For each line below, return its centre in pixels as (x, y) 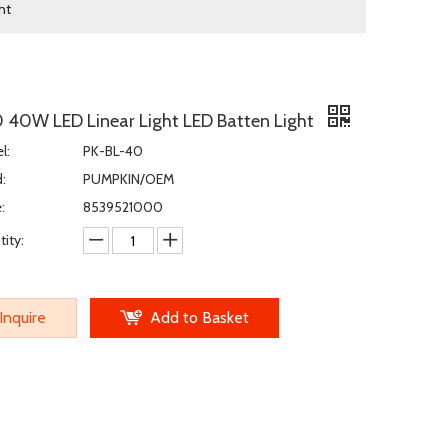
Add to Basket (199, 317)
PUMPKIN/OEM (128, 179)
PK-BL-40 (113, 151)
